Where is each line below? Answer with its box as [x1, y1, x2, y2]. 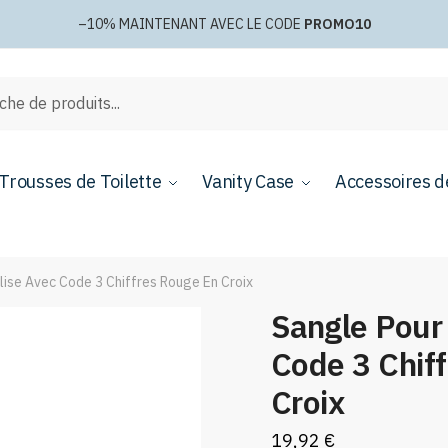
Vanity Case [202, 170, 295, 193]
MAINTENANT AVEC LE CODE [118, 15, 304, 33]
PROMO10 [303, 15, 371, 33]
